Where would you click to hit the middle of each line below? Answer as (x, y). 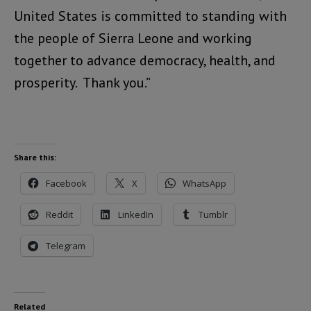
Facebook (66, 184)
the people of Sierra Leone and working (133, 39)
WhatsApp (204, 184)
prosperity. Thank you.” (82, 83)
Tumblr (213, 215)
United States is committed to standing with (150, 16)
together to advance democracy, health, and (145, 61)
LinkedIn (136, 215)
